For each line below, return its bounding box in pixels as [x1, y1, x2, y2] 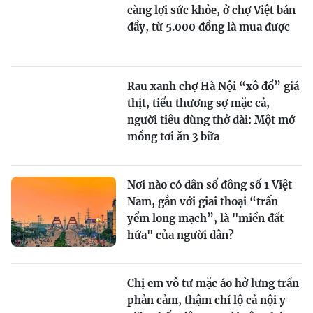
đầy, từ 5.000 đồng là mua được [127, 20, 290, 34]
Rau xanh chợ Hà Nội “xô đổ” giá [127, 79, 299, 93]
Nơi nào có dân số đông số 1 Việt [127, 177, 292, 191]
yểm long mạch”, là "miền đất [127, 211, 284, 225]
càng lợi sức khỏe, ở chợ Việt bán [127, 3, 296, 17]
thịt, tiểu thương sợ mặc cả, [127, 96, 270, 110]
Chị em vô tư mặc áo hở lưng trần [127, 276, 299, 290]
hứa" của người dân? [127, 228, 234, 242]
